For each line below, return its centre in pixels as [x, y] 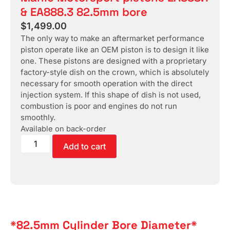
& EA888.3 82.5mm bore [84, 12]
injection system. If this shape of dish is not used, [111, 94]
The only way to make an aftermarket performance [112, 38]
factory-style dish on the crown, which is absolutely [115, 72]
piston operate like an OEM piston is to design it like [115, 49]
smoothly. [38, 117]
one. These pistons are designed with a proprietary [113, 61]
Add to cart [85, 146]
